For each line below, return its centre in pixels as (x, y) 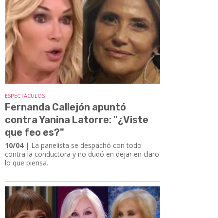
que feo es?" (35, 132)
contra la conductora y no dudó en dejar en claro (82, 154)
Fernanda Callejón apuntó (65, 107)
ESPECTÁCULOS (25, 95)
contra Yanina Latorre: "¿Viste (77, 119)
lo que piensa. (27, 163)
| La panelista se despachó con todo (82, 145)
